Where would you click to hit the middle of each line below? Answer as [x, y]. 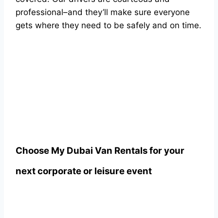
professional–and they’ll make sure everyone [103, 12]
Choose [33, 151]
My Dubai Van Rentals [99, 151]
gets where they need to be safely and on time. [109, 25]
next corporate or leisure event [84, 171]
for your [166, 151]
